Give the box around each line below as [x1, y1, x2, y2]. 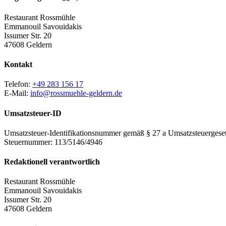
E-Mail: [4, 89, 30, 98]
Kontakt [4, 60, 32, 69]
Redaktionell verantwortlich [4, 157, 100, 166]
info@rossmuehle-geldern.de [30, 89, 122, 98]
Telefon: [4, 80, 32, 89]
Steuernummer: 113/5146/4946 [4, 137, 102, 146]
